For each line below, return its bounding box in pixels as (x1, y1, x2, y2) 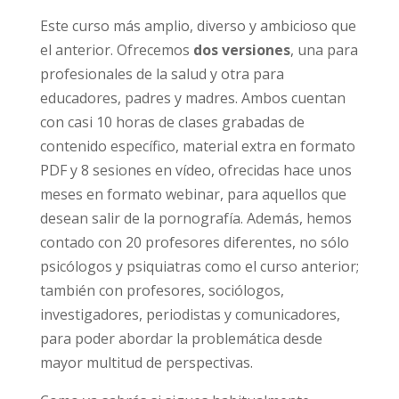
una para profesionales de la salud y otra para (38, 83, 347, 103)
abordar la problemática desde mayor (38, 371, 289, 392)
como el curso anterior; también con (38, 299, 280, 320)
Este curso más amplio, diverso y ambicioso (38, 35, 327, 55)
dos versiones (220, 59, 318, 79)
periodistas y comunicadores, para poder (38, 347, 312, 368)
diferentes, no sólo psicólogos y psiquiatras (38, 275, 330, 296)
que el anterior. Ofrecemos (38, 59, 221, 79)
